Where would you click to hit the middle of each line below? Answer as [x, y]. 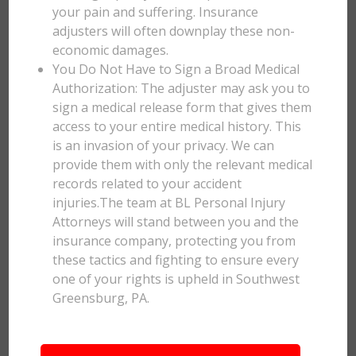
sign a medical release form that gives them [182, 107]
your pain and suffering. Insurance [156, 12]
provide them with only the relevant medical [183, 164]
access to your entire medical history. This [177, 126]
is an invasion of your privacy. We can [164, 145]
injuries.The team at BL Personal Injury [169, 203]
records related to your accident [147, 184]
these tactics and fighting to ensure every [176, 260]
